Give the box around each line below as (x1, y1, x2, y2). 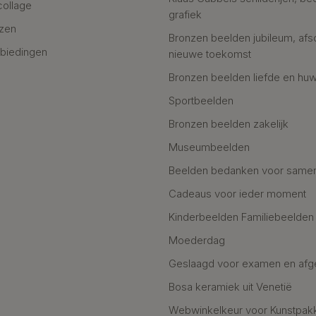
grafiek (169, 7, 202, 21)
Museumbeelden (169, 140, 250, 154)
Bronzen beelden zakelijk (169, 116, 288, 130)
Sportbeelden (169, 93, 233, 107)
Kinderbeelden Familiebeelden (169, 209, 314, 224)
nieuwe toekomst (169, 47, 251, 61)
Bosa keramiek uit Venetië (169, 279, 292, 293)
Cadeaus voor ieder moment (169, 186, 306, 200)
